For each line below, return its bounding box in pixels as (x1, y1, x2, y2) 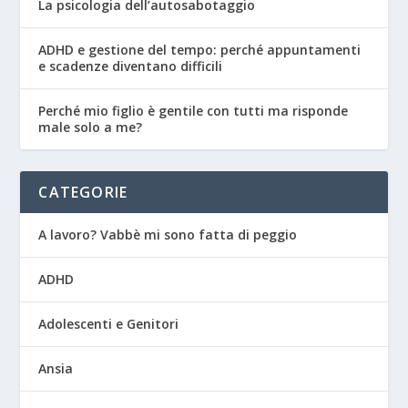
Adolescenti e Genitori (38, 315, 179, 333)
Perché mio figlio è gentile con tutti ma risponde (38, 102, 349, 120)
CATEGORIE (38, 182, 128, 203)
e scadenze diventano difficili (38, 57, 223, 76)
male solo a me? (38, 118, 143, 137)
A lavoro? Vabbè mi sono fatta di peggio (38, 226, 298, 244)
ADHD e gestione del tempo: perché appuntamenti (38, 41, 362, 59)
